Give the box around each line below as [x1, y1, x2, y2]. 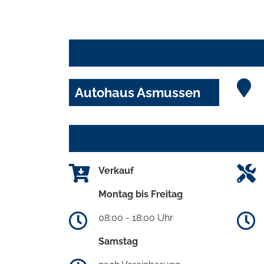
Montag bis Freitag [98, 188, 183, 200]
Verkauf [98, 164, 134, 176]
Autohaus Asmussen [75, 84, 200, 100]
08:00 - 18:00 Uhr [98, 212, 173, 223]
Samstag [98, 235, 138, 247]
